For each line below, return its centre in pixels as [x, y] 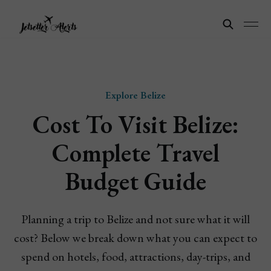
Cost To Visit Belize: [135, 124]
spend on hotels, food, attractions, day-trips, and [135, 256]
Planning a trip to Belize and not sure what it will [135, 219]
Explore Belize [135, 95]
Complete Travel [135, 153]
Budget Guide [135, 181]
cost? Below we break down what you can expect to [135, 238]
